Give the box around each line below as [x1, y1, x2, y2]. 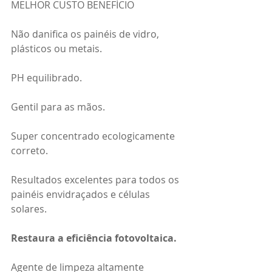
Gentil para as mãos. [11, 100, 105, 114]
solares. [11, 202, 47, 216]
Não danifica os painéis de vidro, [11, 27, 161, 41]
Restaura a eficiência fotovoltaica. [11, 231, 177, 245]
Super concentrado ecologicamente [11, 129, 177, 143]
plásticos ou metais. [11, 41, 102, 55]
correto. [11, 143, 48, 157]
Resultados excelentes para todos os [11, 172, 182, 186]
